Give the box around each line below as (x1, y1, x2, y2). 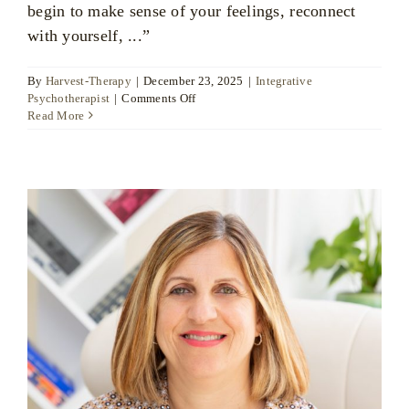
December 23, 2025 (143, 73, 244, 88)
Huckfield (194, 124, 247, 139)
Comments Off (121, 90, 196, 105)
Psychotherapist (27, 90, 110, 105)
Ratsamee (194, 107, 245, 121)
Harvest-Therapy (45, 73, 131, 88)
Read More (27, 108, 85, 122)
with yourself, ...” (27, 26, 151, 45)
